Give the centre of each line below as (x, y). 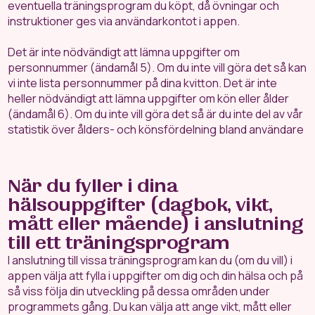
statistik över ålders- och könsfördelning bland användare (156, 129)
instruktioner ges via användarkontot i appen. (124, 21)
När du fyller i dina (93, 186)
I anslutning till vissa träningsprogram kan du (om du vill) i (150, 260)
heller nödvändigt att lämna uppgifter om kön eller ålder (149, 98)
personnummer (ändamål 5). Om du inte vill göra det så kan (157, 67)
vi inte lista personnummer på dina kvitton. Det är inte (143, 83)
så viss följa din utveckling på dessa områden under (139, 291)
